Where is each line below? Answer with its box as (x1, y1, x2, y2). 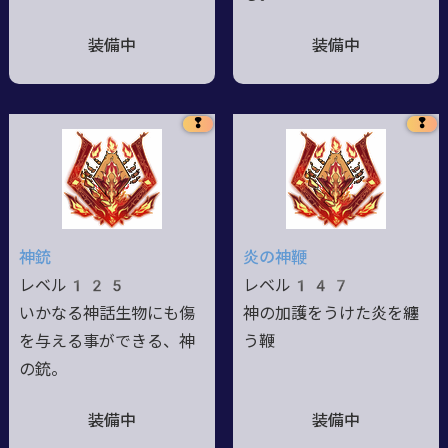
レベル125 (18, 275, 127, 295)
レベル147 (242, 275, 351, 295)
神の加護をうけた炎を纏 (242, 303, 419, 323)
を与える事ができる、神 (18, 331, 195, 351)
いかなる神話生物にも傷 (18, 303, 195, 323)
